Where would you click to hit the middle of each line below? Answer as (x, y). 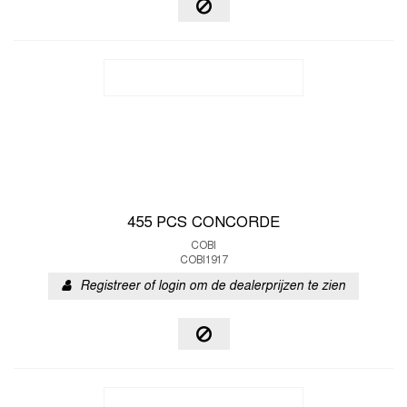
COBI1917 (203, 261)
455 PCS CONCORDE (203, 223)
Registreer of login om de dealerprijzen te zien (213, 287)
